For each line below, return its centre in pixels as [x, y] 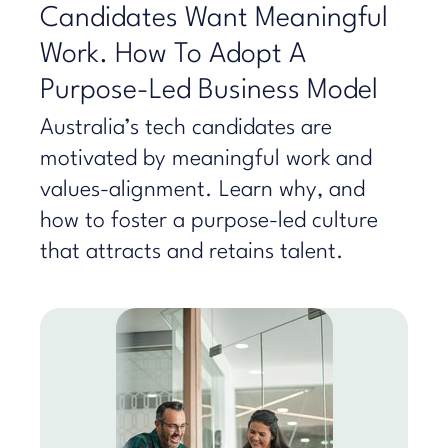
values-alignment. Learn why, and [202, 190]
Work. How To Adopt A [173, 55]
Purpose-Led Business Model [209, 91]
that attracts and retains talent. [192, 252]
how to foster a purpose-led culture [209, 221]
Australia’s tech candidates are [186, 128]
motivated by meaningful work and [206, 159]
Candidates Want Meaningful [214, 19]
